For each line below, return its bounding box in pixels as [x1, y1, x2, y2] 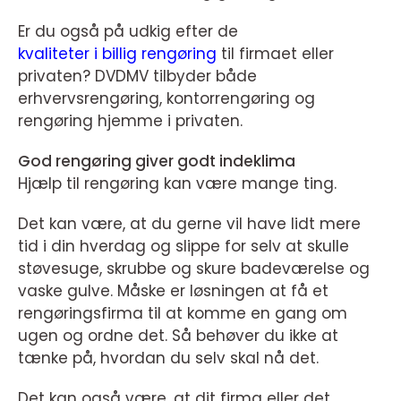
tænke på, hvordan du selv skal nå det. [18, 347, 319, 369]
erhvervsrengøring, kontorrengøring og [18, 88, 315, 109]
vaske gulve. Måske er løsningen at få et [18, 280, 328, 302]
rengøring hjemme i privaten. [18, 110, 243, 132]
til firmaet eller [217, 43, 334, 64]
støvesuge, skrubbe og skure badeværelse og [18, 258, 370, 279]
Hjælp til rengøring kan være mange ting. [18, 173, 341, 194]
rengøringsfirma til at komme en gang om [18, 303, 347, 324]
